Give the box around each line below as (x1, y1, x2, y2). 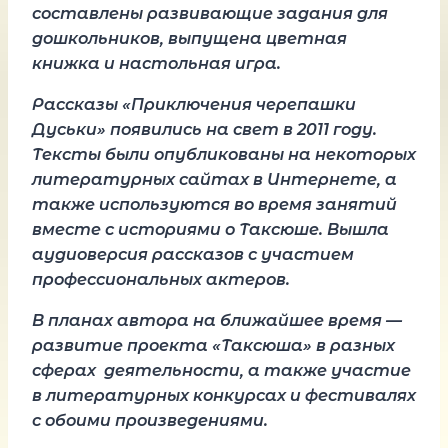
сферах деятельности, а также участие (32, 361, 411, 380)
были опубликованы (105, 145, 284, 164)
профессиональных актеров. (32, 270, 290, 289)
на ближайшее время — (189, 311, 402, 330)
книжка (32, 54, 100, 73)
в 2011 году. (283, 120, 377, 139)
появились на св (106, 120, 252, 139)
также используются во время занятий (32, 195, 397, 214)
